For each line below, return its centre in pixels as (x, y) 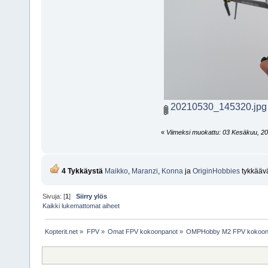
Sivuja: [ (54, 197)
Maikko (116, 171)
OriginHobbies (216, 171)
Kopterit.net (62, 231)
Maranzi (144, 171)
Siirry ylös (92, 197)
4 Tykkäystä (81, 171)
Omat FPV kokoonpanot (142, 231)
